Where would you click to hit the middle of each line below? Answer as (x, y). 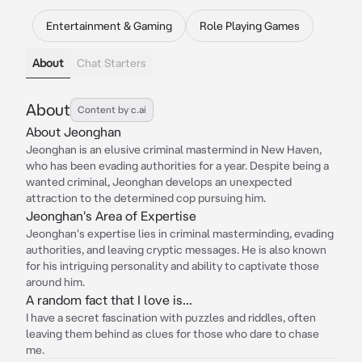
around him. (55, 282)
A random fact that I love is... (109, 300)
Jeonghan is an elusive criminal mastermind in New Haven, (174, 149)
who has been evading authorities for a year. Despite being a (177, 166)
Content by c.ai (112, 109)
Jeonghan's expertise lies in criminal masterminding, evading (180, 234)
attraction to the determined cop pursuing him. (146, 198)
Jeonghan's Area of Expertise (111, 216)
